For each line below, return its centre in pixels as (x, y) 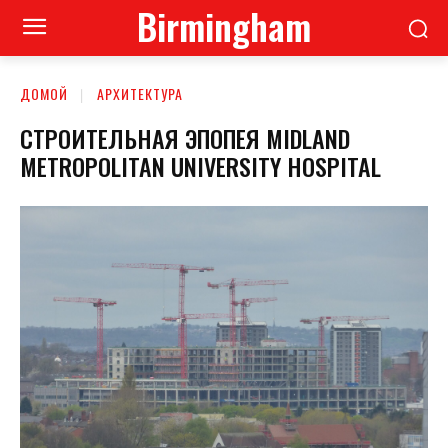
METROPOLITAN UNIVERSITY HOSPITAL (200, 165)
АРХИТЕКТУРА (140, 93)
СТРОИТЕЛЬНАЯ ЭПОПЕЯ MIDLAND (185, 137)
